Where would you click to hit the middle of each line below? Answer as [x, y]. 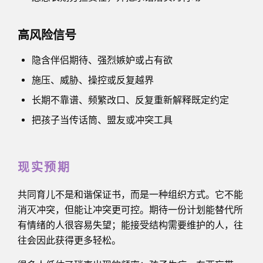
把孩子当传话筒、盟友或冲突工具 [102, 120]
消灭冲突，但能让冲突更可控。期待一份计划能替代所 [130, 210]
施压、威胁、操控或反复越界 [93, 80]
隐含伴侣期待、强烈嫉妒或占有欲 [102, 60]
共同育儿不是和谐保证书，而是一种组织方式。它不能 [130, 194]
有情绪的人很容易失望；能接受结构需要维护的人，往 [130, 225]
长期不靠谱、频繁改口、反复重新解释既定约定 [130, 100]
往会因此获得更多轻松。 [69, 240]
